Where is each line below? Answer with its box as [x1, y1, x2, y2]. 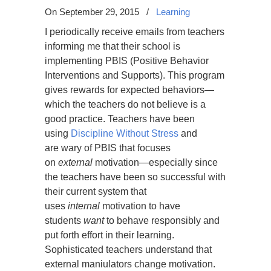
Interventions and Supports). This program [45, 70, 224, 80]
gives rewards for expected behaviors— [45, 85, 214, 95]
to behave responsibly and [104, 215, 220, 226]
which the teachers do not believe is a [45, 99, 206, 109]
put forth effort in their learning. [45, 230, 174, 240]
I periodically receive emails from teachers [45, 27, 224, 37]
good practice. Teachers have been [45, 114, 195, 124]
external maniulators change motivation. [45, 259, 215, 269]
